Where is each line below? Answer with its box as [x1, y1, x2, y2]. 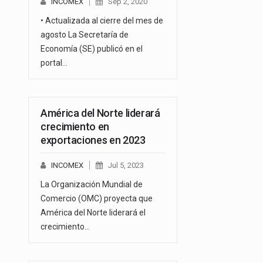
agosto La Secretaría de [41, 29, 129, 39]
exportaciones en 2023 [41, 133, 146, 146]
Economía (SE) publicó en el [41, 43, 143, 53]
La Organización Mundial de [41, 179, 143, 189]
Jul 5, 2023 [108, 160, 144, 170]
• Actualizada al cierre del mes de [41, 15, 163, 25]
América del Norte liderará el [41, 207, 146, 217]
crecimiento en [41, 120, 109, 133]
